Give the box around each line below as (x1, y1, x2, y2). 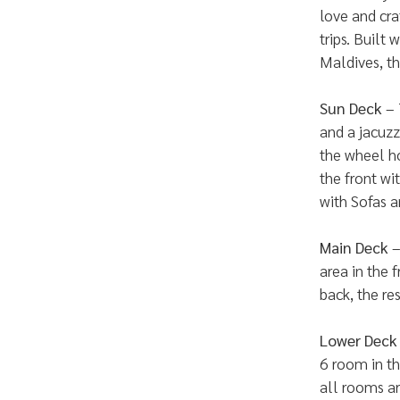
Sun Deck (320, 97, 382, 118)
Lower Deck (320, 329, 397, 350)
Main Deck (320, 237, 388, 257)
